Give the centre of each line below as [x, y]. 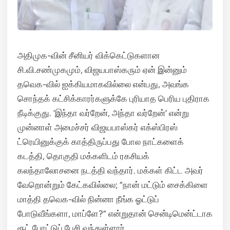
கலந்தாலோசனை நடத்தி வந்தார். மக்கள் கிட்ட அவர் [110, 170]
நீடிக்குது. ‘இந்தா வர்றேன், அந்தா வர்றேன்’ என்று [103, 113]
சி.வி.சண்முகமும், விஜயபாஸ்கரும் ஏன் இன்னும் [102, 70]
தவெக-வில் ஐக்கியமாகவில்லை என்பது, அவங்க [103, 84]
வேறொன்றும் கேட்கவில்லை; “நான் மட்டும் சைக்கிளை [113, 185]
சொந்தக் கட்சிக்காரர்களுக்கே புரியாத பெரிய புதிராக [113, 99]
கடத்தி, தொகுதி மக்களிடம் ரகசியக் [83, 156]
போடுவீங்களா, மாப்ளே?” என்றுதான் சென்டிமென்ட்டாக [115, 214]
